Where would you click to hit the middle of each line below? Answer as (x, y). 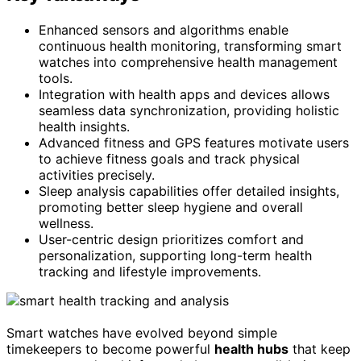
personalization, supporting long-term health (175, 255)
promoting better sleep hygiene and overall (171, 207)
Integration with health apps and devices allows (184, 94)
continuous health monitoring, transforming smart (190, 46)
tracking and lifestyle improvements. (150, 271)
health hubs (251, 349)
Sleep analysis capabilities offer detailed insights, (189, 191)
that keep (320, 349)
